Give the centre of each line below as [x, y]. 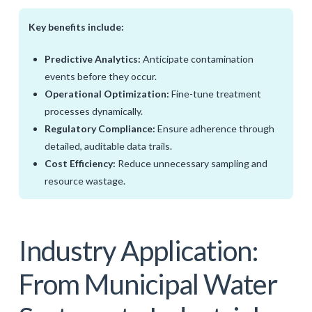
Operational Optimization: [107, 93]
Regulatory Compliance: [100, 128]
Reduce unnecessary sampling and [192, 163]
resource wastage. [85, 180]
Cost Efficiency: [80, 163]
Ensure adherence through [215, 128]
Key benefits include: [76, 26]
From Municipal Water [148, 284]
